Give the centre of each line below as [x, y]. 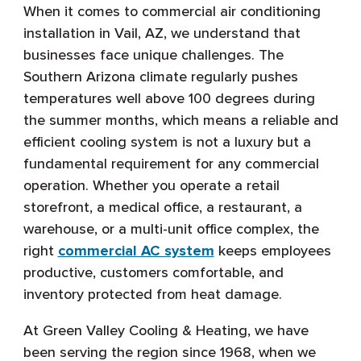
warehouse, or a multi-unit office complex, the [171, 229]
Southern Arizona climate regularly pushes [160, 77]
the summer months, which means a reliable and [180, 120]
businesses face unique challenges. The [153, 55]
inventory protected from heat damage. [152, 295]
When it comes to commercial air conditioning [172, 12]
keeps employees [272, 251]
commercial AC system [136, 251]
